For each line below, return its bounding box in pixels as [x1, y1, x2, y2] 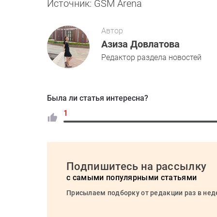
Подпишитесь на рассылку [66, 160, 207, 172]
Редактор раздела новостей [101, 53, 201, 62]
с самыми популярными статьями [66, 173, 197, 182]
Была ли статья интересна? [47, 93, 148, 103]
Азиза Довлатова [101, 38, 180, 50]
